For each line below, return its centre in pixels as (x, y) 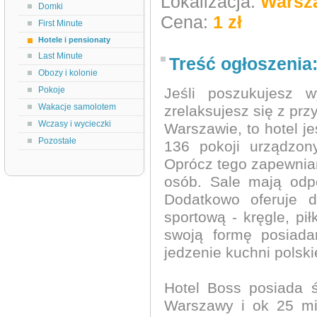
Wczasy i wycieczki (75, 124)
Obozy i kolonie (68, 73)
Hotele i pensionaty (74, 40)
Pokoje (52, 90)
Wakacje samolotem (77, 107)
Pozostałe (57, 141)
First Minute (60, 23)
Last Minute (60, 56)
